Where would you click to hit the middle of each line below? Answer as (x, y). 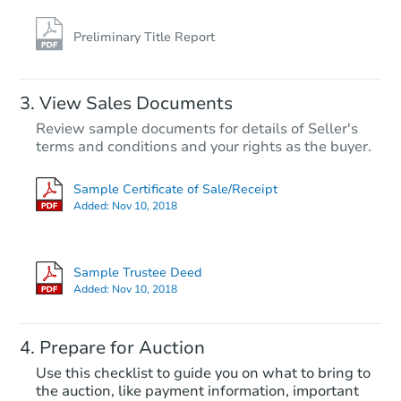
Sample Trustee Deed (138, 273)
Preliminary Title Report (144, 38)
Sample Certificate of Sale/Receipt (175, 189)
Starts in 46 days (263, 230)
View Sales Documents (136, 104)
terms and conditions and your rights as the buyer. (204, 147)
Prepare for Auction (122, 348)
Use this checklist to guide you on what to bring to (203, 374)
